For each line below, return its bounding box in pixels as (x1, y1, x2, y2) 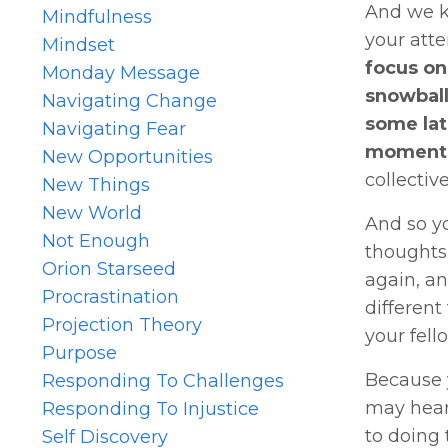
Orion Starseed (42, 257, 176, 280)
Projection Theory (42, 313, 202, 336)
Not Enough (42, 229, 150, 252)
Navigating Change (42, 89, 217, 112)
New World (42, 201, 142, 224)
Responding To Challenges (42, 369, 284, 392)
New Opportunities (42, 145, 213, 168)
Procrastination (42, 285, 179, 308)
